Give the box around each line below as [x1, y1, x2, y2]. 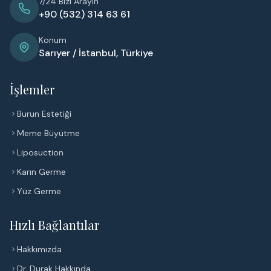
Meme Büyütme [17, 128, 80, 139]
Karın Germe [17, 166, 66, 177]
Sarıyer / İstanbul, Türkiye [39, 47, 153, 59]
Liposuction [17, 147, 64, 158]
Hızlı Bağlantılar [10, 217, 99, 233]
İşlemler [10, 81, 54, 97]
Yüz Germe [17, 186, 61, 197]
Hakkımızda [17, 244, 62, 255]
